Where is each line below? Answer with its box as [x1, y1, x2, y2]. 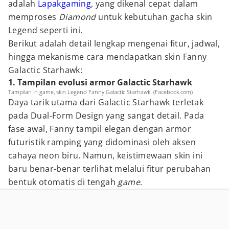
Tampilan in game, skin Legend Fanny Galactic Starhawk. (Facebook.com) [8, 88, 193, 96]
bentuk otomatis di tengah [8, 176, 118, 188]
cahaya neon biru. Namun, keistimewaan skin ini [8, 150, 203, 161]
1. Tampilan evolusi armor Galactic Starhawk [8, 77, 192, 88]
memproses [8, 11, 59, 22]
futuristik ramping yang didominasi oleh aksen [8, 136, 196, 148]
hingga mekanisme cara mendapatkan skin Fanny [8, 51, 207, 62]
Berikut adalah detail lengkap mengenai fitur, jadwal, [8, 38, 220, 49]
